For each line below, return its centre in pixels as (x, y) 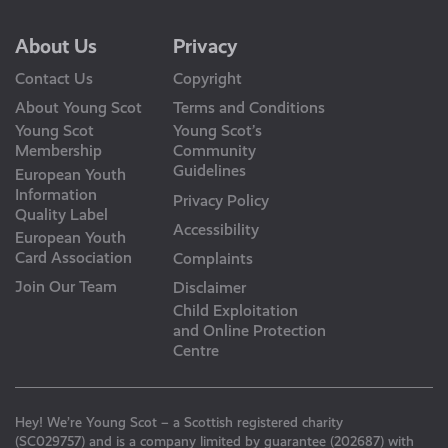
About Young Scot (78, 108)
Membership (58, 151)
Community (215, 151)
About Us (55, 46)
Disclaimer (210, 288)
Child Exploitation (236, 311)
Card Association (73, 257)
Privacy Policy (221, 200)
